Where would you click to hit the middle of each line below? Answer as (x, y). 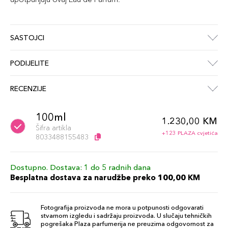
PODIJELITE (30, 63)
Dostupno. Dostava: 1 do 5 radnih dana (80, 167)
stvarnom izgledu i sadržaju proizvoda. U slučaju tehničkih (126, 215)
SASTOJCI (27, 37)
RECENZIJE (28, 88)
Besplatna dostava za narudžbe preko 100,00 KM (105, 177)
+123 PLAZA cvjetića (190, 133)
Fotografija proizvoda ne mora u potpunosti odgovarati (122, 207)
